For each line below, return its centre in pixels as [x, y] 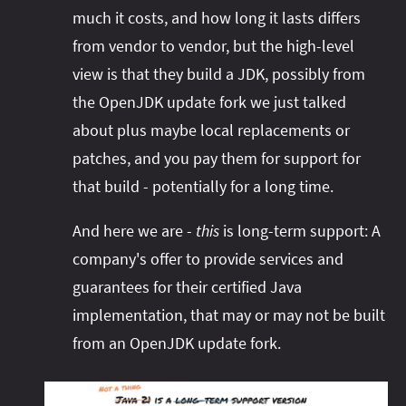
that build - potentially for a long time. [203, 187]
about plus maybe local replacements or [211, 130]
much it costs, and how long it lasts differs [217, 18]
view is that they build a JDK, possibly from [219, 74]
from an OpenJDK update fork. [177, 343]
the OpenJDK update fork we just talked [209, 102]
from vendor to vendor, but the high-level [213, 46]
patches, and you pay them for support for [217, 159]
